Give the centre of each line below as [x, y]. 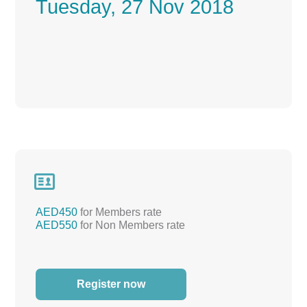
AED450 [57, 212]
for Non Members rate [132, 225]
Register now [111, 284]
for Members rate [120, 212]
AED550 [57, 225]
